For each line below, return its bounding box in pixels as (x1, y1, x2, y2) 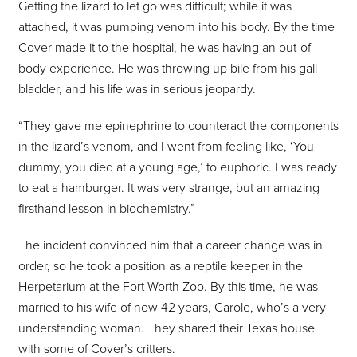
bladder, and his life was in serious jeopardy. (18, 81, 256, 98)
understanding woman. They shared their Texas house (18, 320, 315, 337)
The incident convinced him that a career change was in (18, 237, 323, 254)
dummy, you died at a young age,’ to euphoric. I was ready (18, 159, 337, 176)
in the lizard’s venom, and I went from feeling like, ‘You (18, 139, 314, 155)
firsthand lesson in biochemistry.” (18, 201, 195, 218)
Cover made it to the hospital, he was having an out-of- (18, 40, 315, 57)
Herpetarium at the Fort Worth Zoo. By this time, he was (18, 279, 318, 296)
